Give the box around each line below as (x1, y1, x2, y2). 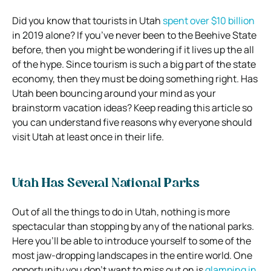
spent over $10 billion (163, 13, 255, 27)
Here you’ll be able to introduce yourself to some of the (12, 233, 251, 247)
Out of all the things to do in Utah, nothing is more (12, 204, 230, 218)
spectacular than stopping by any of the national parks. (12, 219, 254, 233)
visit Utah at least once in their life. (12, 129, 164, 143)
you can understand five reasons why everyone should (12, 115, 252, 129)
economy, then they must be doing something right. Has (12, 71, 258, 85)
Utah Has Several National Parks (12, 177, 200, 190)
